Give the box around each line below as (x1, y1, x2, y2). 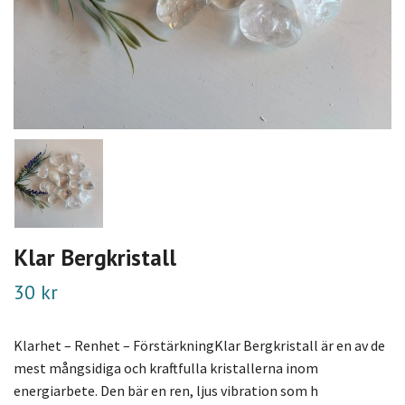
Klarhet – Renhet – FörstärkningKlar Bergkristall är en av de (14, 335, 385, 354)
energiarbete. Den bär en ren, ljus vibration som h (14, 381, 318, 400)
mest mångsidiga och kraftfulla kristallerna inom (14, 358, 318, 377)
